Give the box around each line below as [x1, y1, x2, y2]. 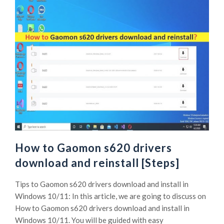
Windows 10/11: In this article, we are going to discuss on [15, 191, 206, 201]
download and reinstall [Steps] [15, 156, 179, 170]
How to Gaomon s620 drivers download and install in [15, 203, 189, 213]
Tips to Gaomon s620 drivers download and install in [15, 179, 188, 189]
